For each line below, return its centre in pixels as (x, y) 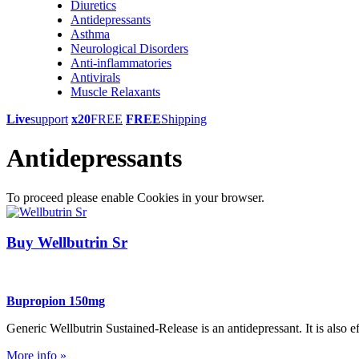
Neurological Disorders (129, 48)
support (49, 119)
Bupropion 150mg (56, 301)
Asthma (90, 34)
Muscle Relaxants (115, 91)
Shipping (184, 119)
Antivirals (95, 77)
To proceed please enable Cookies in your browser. (135, 197)
